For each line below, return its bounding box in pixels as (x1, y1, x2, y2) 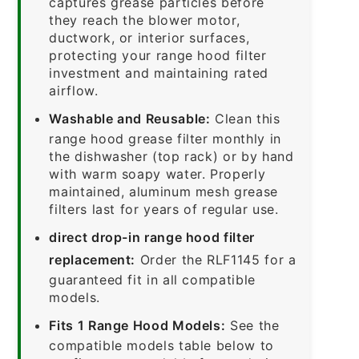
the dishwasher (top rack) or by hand (49, 147, 294, 164)
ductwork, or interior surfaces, (49, 29, 250, 46)
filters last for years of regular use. (49, 200, 279, 217)
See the (225, 317, 280, 333)
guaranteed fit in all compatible (49, 271, 256, 288)
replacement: (49, 251, 136, 268)
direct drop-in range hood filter (49, 228, 255, 245)
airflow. (49, 82, 99, 99)
